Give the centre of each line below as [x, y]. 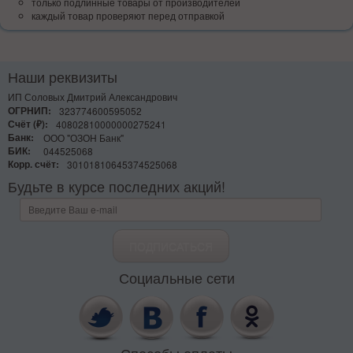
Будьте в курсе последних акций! [117, 186]
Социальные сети [176, 277]
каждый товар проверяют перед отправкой [128, 15]
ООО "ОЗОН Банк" [84, 137]
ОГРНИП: [30, 110]
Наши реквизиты [63, 76]
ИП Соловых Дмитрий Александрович [93, 96]
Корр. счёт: [33, 164]
